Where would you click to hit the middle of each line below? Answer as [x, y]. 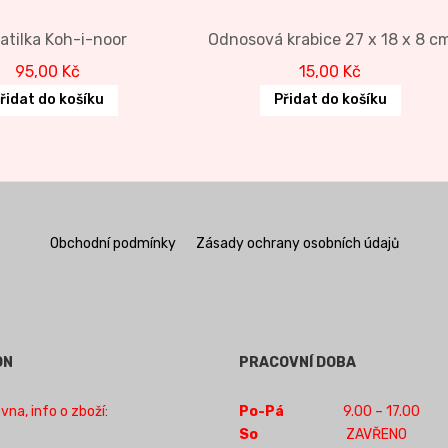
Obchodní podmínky [112, 243]
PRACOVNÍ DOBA [297, 362]
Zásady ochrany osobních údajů [297, 243]
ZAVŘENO [375, 434]
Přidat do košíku [330, 100]
